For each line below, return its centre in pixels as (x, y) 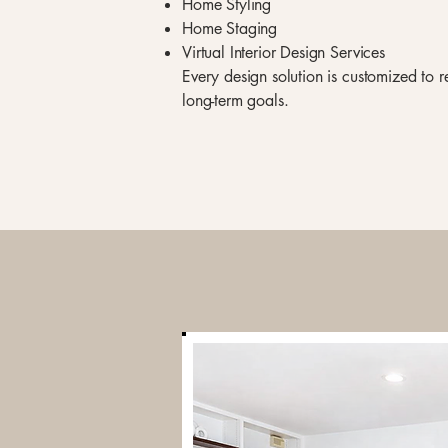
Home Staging (230, 28)
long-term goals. (235, 100)
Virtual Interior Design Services (283, 52)
